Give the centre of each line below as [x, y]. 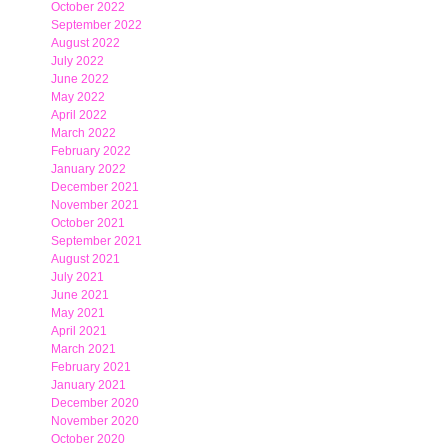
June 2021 [80, 295]
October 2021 [88, 223]
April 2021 [79, 331]
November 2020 [95, 421]
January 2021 [88, 385]
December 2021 [95, 187]
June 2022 [80, 79]
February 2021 [91, 367]
